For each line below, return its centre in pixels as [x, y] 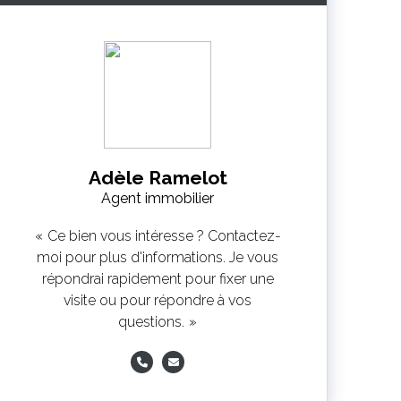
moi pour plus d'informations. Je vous [158, 257]
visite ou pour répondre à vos [158, 300]
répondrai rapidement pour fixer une [158, 279]
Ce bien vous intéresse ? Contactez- [164, 236]
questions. [152, 322]
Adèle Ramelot [158, 178]
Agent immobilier [158, 198]
